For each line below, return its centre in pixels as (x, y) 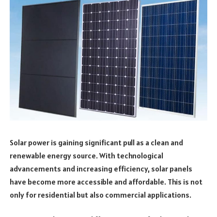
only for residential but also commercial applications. (101, 194)
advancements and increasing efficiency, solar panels (101, 168)
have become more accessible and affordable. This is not (106, 181)
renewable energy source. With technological (86, 155)
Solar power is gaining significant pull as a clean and (96, 142)
